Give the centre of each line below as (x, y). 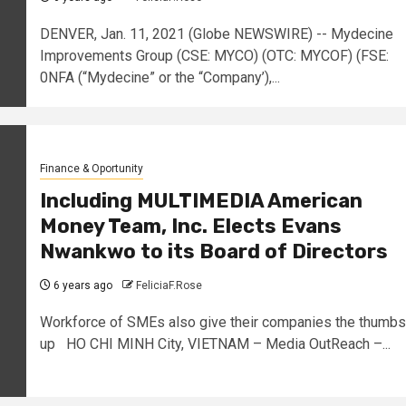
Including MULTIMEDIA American (201, 201)
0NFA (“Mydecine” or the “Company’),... (159, 78)
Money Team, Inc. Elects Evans (190, 227)
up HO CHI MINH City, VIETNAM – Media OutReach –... (215, 344)
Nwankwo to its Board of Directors (213, 252)
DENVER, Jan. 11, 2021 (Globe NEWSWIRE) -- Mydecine (216, 34)
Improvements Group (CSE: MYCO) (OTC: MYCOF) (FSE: (214, 56)
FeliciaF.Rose (169, 286)
